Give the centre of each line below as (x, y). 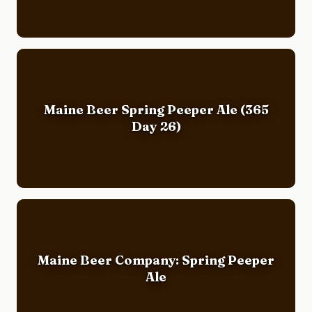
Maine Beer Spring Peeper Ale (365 (156, 109)
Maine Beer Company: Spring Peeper (156, 260)
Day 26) (156, 126)
